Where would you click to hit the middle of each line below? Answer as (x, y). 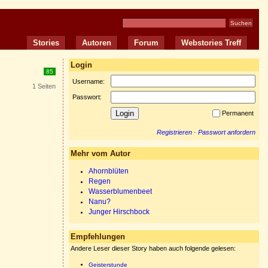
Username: (89, 81)
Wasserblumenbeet (120, 191)
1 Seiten (44, 86)
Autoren (97, 43)
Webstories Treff (211, 43)
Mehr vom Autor (100, 153)
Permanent (239, 113)
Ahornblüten (109, 171)
